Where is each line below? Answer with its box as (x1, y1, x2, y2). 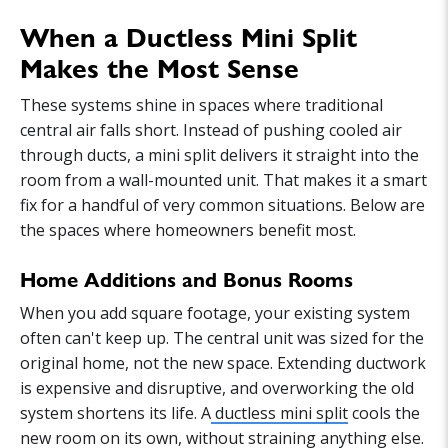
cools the (348, 401, 420, 424)
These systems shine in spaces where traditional (20, 93, 383, 116)
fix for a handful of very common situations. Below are (20, 193, 425, 216)
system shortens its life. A (20, 401, 211, 424)
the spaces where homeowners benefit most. (20, 218, 356, 241)
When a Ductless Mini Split (20, 16, 357, 55)
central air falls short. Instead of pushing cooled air (20, 118, 402, 141)
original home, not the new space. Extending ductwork (20, 351, 426, 374)
